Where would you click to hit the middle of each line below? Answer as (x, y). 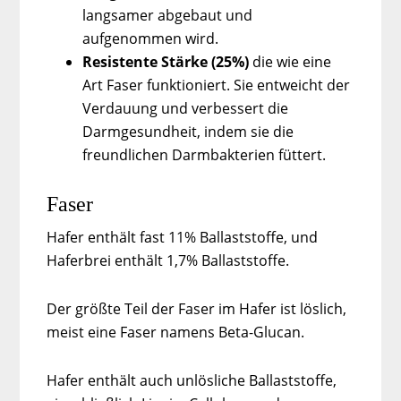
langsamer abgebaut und (168, 15)
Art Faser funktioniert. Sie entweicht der (217, 85)
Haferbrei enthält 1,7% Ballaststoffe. (168, 260)
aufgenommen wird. (151, 38)
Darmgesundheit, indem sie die (188, 131)
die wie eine (292, 61)
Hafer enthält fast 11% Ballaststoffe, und (183, 237)
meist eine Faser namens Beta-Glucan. (176, 332)
